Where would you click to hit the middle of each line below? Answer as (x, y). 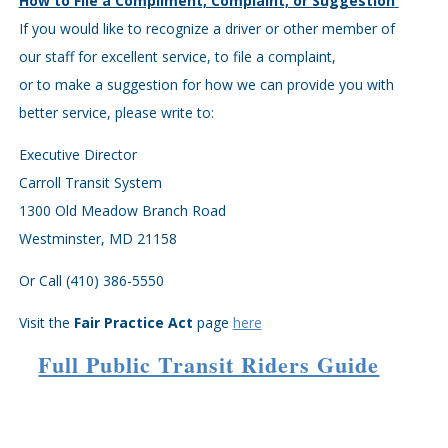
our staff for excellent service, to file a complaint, (177, 56)
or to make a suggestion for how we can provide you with (206, 84)
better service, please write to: (116, 112)
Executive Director (77, 154)
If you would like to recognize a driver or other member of (206, 28)
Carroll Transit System (90, 182)
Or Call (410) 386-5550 (91, 280)
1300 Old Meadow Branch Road (122, 210)
